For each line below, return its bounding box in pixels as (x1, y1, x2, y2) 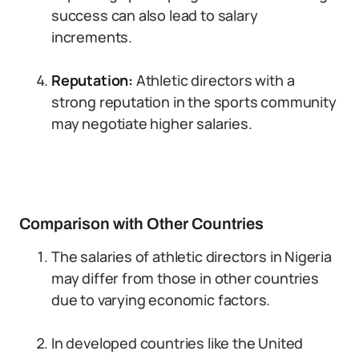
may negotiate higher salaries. (51, 114, 252, 133)
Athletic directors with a (133, 71, 295, 90)
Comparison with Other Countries (19, 215, 264, 232)
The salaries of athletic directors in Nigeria (51, 247, 332, 266)
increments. (51, 27, 133, 46)
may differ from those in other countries (51, 268, 319, 288)
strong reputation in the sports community (51, 92, 337, 111)
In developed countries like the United (51, 333, 304, 353)
